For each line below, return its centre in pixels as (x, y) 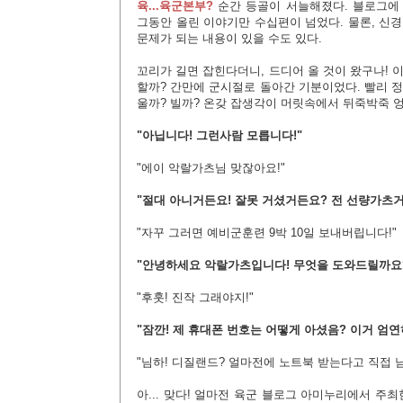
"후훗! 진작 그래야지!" (195, 297)
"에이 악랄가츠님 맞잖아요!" (211, 168)
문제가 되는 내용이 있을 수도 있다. (229, 38)
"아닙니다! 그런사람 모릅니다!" (219, 135)
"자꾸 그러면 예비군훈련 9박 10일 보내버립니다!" (267, 233)
